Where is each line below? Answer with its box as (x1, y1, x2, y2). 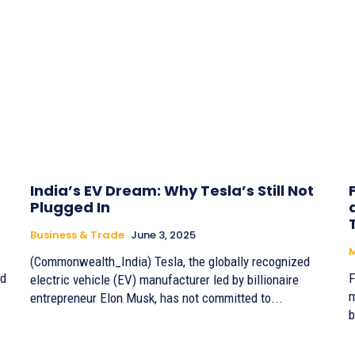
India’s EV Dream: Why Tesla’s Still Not (30, 181, 314, 201)
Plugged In (30, 197, 110, 218)
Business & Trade (30, 227, 124, 243)
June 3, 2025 (131, 227, 196, 243)
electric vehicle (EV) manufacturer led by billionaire (30, 272, 299, 288)
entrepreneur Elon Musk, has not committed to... (30, 290, 283, 307)
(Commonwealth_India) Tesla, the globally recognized (30, 254, 310, 270)
